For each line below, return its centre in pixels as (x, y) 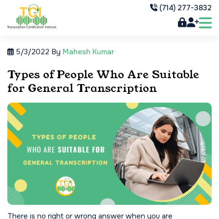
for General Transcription (82, 88)
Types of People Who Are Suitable (103, 75)
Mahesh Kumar (88, 52)
